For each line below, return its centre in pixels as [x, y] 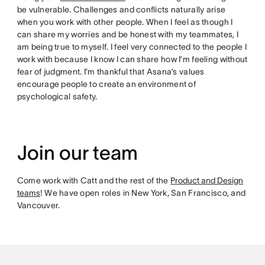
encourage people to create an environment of [106, 84]
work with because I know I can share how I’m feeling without [132, 59]
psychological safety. [57, 97]
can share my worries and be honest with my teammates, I [128, 35]
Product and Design [206, 181]
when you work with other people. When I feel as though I [125, 22]
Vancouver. [38, 206]
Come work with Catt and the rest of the [93, 181]
